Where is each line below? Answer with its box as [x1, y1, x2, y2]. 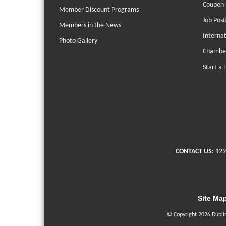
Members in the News [59, 22, 121, 30]
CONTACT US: [176, 148, 214, 156]
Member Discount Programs [59, 6, 139, 14]
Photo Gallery [59, 37, 97, 45]
